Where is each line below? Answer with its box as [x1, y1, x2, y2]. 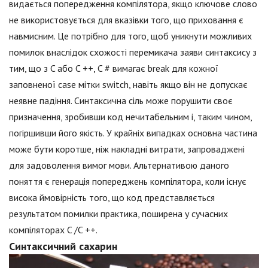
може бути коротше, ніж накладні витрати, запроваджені [9, 143, 245, 156]
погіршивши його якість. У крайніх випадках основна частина [9, 127, 257, 139]
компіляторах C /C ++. [9, 224, 98, 236]
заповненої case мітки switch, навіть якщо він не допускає [9, 78, 248, 91]
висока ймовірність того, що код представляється [9, 191, 215, 204]
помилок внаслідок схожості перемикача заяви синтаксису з [9, 46, 257, 59]
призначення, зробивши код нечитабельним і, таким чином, [9, 111, 252, 123]
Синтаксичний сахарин [9, 239, 117, 254]
